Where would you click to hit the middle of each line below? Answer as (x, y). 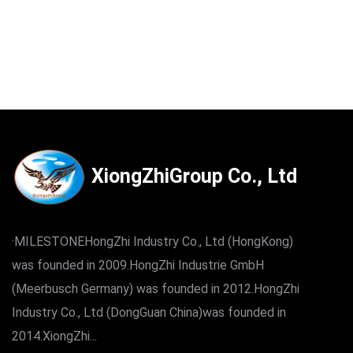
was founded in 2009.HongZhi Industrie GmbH (138, 266)
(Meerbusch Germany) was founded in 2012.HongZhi (156, 289)
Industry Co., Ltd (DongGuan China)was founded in (149, 313)
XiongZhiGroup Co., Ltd (192, 176)
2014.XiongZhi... (54, 336)
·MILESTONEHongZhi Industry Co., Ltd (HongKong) (152, 242)
